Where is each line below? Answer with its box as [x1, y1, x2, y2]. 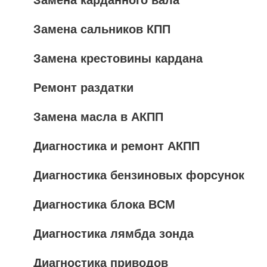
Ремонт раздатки [33, 81, 133, 94]
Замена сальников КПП [33, 23, 170, 36]
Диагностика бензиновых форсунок [33, 169, 244, 182]
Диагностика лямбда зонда [33, 227, 194, 240]
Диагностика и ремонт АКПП [33, 139, 200, 153]
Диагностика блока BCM [33, 198, 175, 211]
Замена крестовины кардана [33, 52, 203, 65]
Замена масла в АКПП [33, 110, 163, 123]
